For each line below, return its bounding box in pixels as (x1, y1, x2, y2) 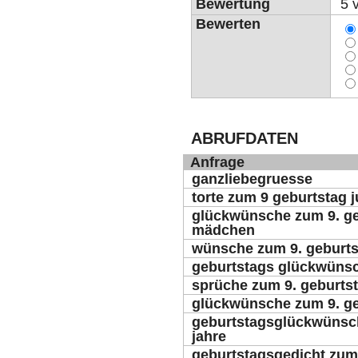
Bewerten (196, 16, 261, 32)
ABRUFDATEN (191, 129, 298, 147)
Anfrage (190, 154, 245, 170)
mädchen (192, 222, 255, 238)
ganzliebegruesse (192, 171, 312, 187)
